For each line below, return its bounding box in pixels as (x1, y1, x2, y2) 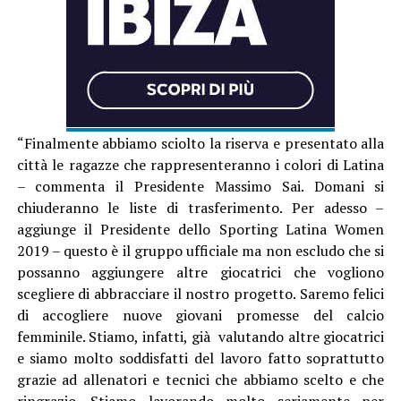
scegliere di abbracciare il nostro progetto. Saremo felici (16, 283, 385, 303)
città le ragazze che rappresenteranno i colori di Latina (16, 154, 385, 175)
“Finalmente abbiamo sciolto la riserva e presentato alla (16, 132, 385, 153)
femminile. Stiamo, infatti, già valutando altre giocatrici (16, 326, 385, 346)
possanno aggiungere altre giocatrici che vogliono (16, 261, 385, 282)
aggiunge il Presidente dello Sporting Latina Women (16, 218, 385, 239)
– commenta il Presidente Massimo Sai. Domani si (16, 175, 385, 196)
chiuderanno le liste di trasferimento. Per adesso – (16, 197, 385, 218)
